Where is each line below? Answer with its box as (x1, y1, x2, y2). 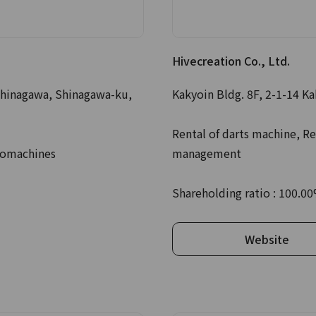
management (172, 145, 241, 162)
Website (244, 231, 289, 248)
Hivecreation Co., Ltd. (172, 52, 290, 69)
